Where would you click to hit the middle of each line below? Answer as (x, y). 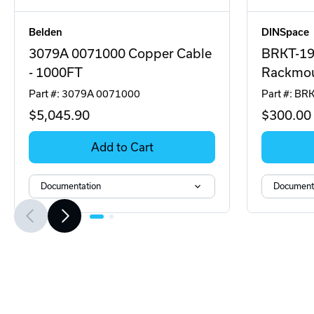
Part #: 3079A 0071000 (84, 94)
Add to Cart (122, 147)
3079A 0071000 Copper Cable (120, 54)
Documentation (71, 186)
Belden (46, 32)
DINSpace (285, 32)
